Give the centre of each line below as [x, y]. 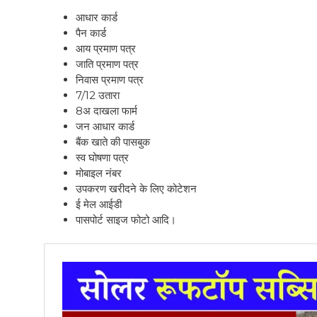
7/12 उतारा [98, 95]
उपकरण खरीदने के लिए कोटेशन [136, 188]
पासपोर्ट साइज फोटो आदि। [126, 219]
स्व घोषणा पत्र [104, 157]
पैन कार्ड [91, 33]
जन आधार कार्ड [106, 126]
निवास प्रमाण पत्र [110, 79]
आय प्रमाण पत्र [107, 48]
